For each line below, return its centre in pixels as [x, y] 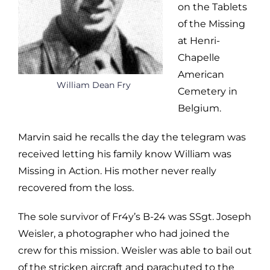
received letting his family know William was [125, 154]
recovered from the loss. [76, 187]
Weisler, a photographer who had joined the [124, 233]
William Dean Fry [93, 85]
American [201, 74]
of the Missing [212, 24]
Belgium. [199, 108]
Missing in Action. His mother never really [117, 171]
